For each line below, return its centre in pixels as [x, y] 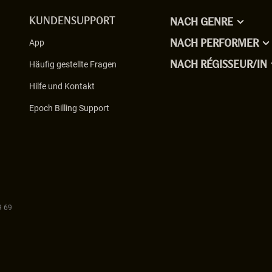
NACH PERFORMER [214, 44]
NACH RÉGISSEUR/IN [219, 65]
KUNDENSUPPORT [72, 22]
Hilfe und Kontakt [62, 86]
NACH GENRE [202, 22]
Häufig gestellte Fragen [73, 64]
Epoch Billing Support [69, 108]
